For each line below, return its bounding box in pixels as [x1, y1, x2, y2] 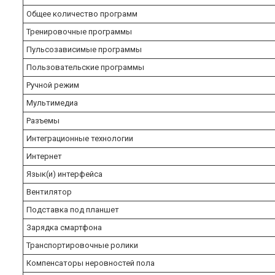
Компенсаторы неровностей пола [26, 258, 155, 268]
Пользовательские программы [26, 62, 144, 72]
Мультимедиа [26, 98, 78, 107]
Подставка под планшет [26, 204, 119, 214]
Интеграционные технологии [26, 133, 133, 143]
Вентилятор [26, 187, 72, 196]
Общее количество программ [26, 9, 137, 18]
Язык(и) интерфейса [26, 169, 103, 179]
